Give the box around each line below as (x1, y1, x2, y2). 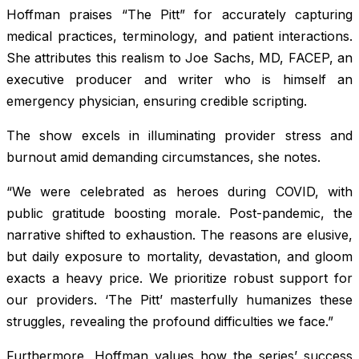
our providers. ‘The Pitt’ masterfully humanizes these (6, 292, 353, 309)
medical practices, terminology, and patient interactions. (6, 28, 353, 45)
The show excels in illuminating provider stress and (6, 127, 353, 144)
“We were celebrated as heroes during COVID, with (6, 184, 353, 200)
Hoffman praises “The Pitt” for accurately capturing (6, 6, 353, 23)
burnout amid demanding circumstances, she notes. (6, 149, 321, 166)
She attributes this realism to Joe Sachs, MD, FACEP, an (6, 50, 353, 67)
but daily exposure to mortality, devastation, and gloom (6, 248, 353, 265)
